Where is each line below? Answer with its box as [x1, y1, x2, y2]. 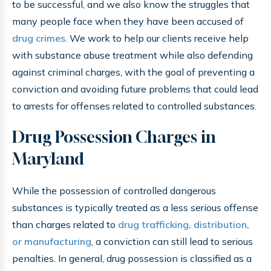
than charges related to [12, 218, 118, 230]
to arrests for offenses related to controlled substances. [12, 100, 256, 112]
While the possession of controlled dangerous [12, 184, 216, 197]
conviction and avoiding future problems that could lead [12, 83, 258, 95]
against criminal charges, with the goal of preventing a [12, 66, 255, 78]
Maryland [12, 149, 84, 168]
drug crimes [12, 32, 65, 44]
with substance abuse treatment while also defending [12, 49, 253, 61]
